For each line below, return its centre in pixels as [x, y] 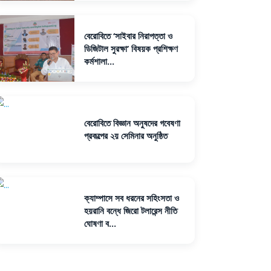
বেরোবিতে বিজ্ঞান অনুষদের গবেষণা [132, 123]
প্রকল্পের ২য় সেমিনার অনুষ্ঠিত [126, 135]
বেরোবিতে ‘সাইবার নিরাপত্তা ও [128, 35]
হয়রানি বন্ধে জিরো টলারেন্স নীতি [130, 210]
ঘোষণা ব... [100, 223]
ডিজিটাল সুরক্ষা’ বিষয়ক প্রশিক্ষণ [131, 48]
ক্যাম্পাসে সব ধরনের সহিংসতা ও [131, 198]
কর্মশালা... [99, 61]
